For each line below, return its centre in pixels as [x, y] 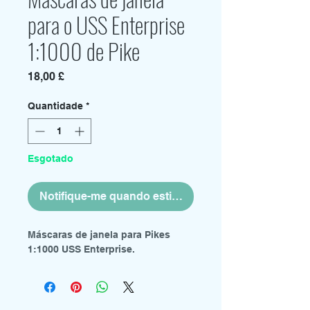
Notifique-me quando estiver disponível [142, 196]
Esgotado [51, 158]
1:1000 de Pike [84, 51]
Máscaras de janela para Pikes [99, 235]
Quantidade [55, 106]
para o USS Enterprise [106, 25]
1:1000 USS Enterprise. [81, 249]
